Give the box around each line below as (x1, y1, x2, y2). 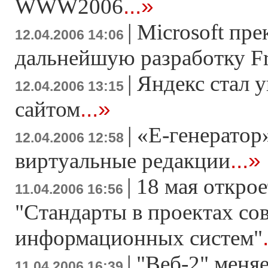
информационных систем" (15, 226, 263, 250)
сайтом (15, 97, 80, 121)
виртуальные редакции (15, 148, 230, 173)
